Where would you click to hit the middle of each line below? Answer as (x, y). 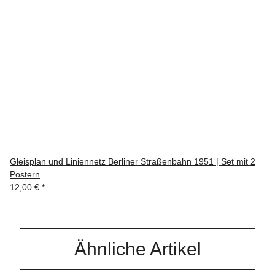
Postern (25, 175)
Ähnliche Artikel (137, 249)
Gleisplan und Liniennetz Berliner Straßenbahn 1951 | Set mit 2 (133, 162)
